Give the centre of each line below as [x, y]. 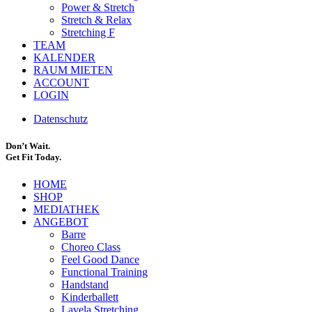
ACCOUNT [61, 82]
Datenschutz [61, 118]
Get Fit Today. [33, 157]
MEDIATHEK [67, 210]
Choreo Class [91, 247]
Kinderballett [90, 297]
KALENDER [64, 57]
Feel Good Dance [100, 260]
